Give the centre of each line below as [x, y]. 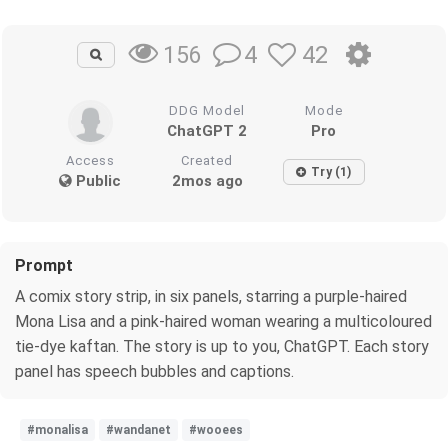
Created [207, 160]
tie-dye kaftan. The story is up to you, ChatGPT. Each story [222, 346]
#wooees [216, 429]
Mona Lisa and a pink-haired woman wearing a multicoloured [223, 321]
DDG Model [207, 110]
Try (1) [331, 171]
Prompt [44, 265]
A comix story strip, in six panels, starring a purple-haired [211, 296]
